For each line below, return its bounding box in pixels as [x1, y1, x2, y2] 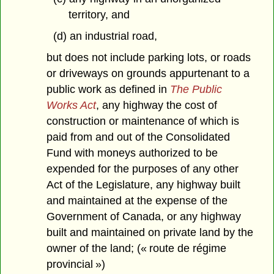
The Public [170, 83, 223, 95]
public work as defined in [46, 83, 171, 95]
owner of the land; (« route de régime [46, 242, 227, 254]
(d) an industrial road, [53, 30, 157, 43]
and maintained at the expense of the [46, 194, 228, 207]
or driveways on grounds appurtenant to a [46, 67, 250, 80]
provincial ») [46, 257, 106, 270]
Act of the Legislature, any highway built [46, 178, 241, 191]
